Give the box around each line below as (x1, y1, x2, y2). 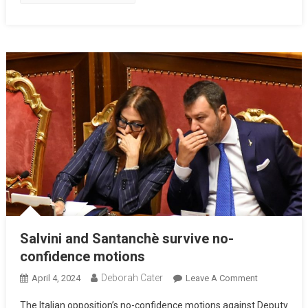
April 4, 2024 (31, 273, 80, 284)
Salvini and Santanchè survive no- (19, 230, 234, 247)
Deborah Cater (100, 272, 163, 284)
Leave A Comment (185, 273, 258, 284)
